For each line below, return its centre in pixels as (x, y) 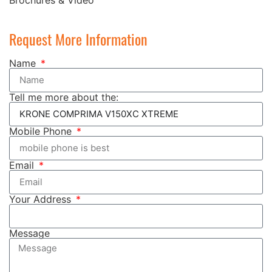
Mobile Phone (42, 131)
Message (29, 233)
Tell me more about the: (64, 97)
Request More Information (78, 39)
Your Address (42, 199)
